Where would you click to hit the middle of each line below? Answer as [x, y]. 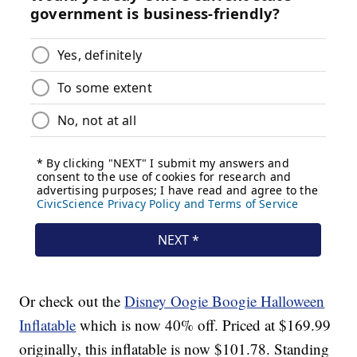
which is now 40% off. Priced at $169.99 [204, 325]
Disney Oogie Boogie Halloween [225, 301]
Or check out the [72, 301]
